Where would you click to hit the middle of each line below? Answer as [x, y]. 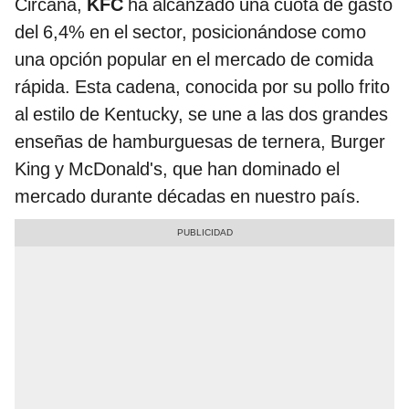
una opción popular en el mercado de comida [194, 59]
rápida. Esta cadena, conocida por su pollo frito [202, 86]
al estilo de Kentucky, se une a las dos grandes [201, 114]
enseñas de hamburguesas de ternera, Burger [200, 141]
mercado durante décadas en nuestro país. [188, 196]
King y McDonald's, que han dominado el [177, 168]
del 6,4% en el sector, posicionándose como [190, 31]
